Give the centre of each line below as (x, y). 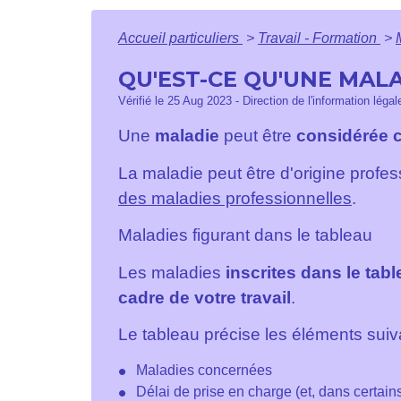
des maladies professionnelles (235, 198)
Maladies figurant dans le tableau (245, 235)
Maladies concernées (204, 370)
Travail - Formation (319, 38)
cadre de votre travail (205, 297)
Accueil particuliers (180, 38)
